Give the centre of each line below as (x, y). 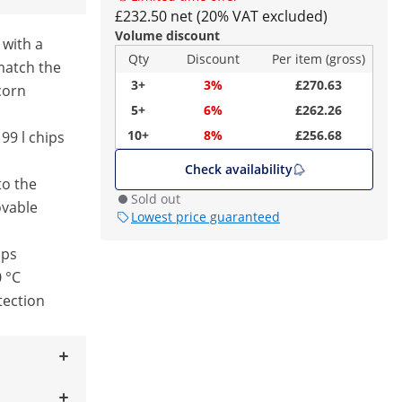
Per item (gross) (319, 59)
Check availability (238, 169)
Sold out (156, 199)
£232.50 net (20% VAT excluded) (221, 16)
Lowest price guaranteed (205, 217)
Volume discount (167, 35)
